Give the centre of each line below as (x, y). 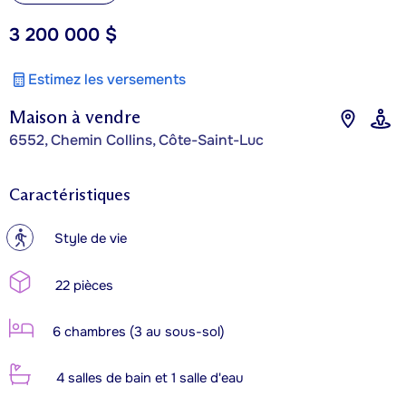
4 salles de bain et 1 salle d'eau (148, 378)
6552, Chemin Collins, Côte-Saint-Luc (136, 140)
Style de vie (91, 238)
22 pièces (82, 285)
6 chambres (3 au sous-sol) (137, 332)
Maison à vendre (75, 116)
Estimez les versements (107, 79)
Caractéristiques (70, 194)
